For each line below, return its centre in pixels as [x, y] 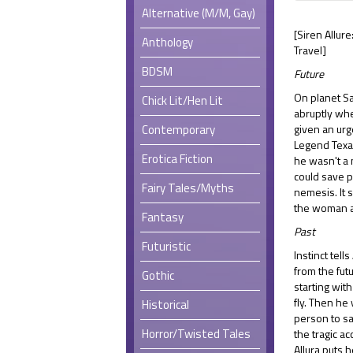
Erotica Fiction [177, 158]
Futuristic [166, 246]
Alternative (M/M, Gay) [199, 13]
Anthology [167, 42]
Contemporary [178, 129]
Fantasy [163, 217]
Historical [165, 304]
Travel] [310, 50]
